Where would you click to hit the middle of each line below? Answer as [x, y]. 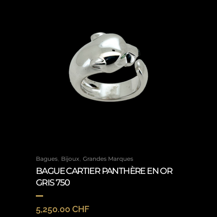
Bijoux [70, 159]
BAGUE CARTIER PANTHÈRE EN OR [104, 171]
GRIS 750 [53, 183]
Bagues [47, 159]
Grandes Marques [108, 159]
